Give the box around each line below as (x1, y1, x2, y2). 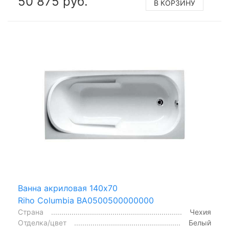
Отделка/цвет (18, 218, 66, 227)
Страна (18, 207, 43, 216)
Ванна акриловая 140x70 (18, 182, 118, 193)
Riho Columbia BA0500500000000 (18, 195, 154, 205)
